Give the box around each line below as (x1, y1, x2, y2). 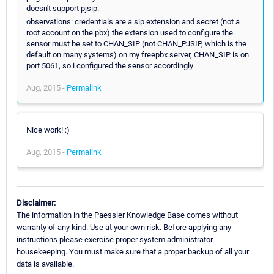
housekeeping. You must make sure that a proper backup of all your (17, 246, 249, 256)
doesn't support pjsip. (26, 3, 99, 13)
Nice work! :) (26, 125, 70, 135)
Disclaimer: (17, 198, 56, 207)
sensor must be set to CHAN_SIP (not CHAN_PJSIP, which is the (26, 39, 246, 48)
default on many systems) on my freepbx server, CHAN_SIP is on (26, 50, 249, 59)
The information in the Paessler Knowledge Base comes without (17, 210, 238, 220)
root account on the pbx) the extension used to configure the (26, 28, 233, 37)
